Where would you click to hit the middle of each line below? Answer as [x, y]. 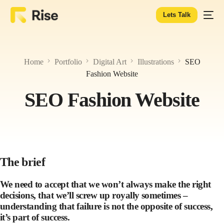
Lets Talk [176, 15]
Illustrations [155, 62]
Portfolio [68, 62]
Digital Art [109, 62]
